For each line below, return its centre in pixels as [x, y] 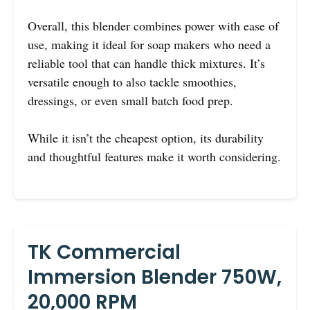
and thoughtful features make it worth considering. [154, 157]
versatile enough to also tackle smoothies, [132, 82]
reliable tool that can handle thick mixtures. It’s [146, 63]
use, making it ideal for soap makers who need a [149, 45]
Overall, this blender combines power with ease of [153, 26]
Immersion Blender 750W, [155, 277]
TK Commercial [104, 253]
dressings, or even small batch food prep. [130, 101]
